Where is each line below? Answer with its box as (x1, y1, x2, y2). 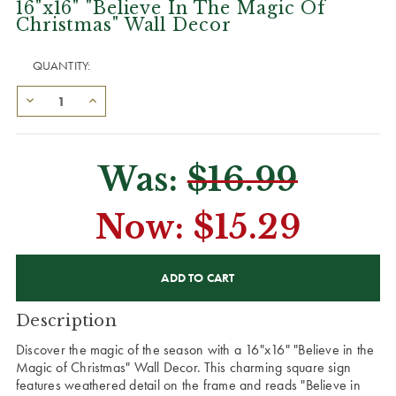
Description (16, 310, 117, 331)
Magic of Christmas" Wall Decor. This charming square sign (16, 357, 352, 377)
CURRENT (16, 253, 71, 269)
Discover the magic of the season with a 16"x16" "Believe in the (16, 339, 375, 359)
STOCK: (16, 271, 58, 287)
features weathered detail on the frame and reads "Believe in (16, 375, 361, 394)
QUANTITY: (32, 57, 91, 73)
